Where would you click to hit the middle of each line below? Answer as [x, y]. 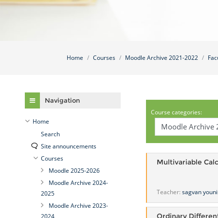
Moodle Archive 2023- [78, 206]
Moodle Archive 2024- [78, 183]
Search [50, 134]
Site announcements [68, 146]
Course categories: [176, 112]
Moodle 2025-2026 [74, 171]
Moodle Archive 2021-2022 [162, 58]
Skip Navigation [37, 89]
